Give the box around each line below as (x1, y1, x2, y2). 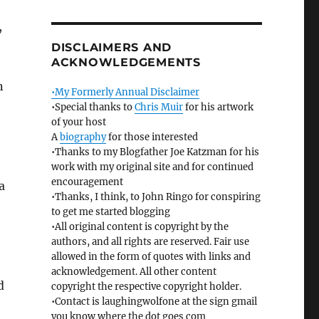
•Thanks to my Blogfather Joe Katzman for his (51, 146, 259, 159)
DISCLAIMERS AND (51, 41, 172, 55)
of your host (51, 116, 106, 129)
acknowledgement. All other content (51, 266, 216, 278)
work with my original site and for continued (51, 161, 253, 174)
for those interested (105, 131, 198, 144)
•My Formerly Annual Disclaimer (51, 86, 199, 99)
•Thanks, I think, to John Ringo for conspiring (51, 191, 261, 204)
